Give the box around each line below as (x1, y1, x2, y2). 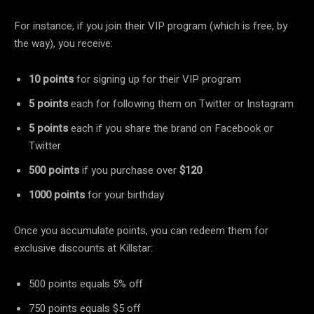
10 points (29, 71, 74, 87)
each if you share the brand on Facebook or (68, 120, 273, 136)
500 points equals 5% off (29, 275, 145, 292)
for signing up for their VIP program (74, 71, 241, 87)
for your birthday (85, 186, 167, 203)
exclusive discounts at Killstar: (14, 240, 153, 256)
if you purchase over (79, 162, 179, 178)
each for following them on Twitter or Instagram (71, 95, 294, 111)
